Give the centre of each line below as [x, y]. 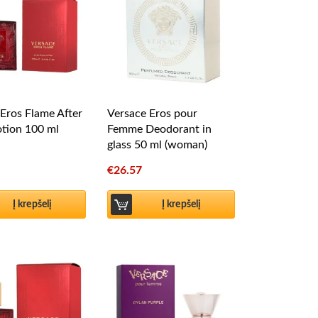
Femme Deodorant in [159, 129]
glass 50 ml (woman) [157, 145]
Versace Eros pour [152, 114]
